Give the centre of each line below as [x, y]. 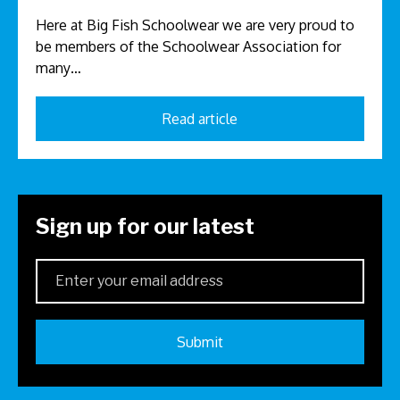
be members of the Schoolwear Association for [188, 46]
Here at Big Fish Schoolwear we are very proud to [195, 25]
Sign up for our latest [145, 226]
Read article [200, 118]
